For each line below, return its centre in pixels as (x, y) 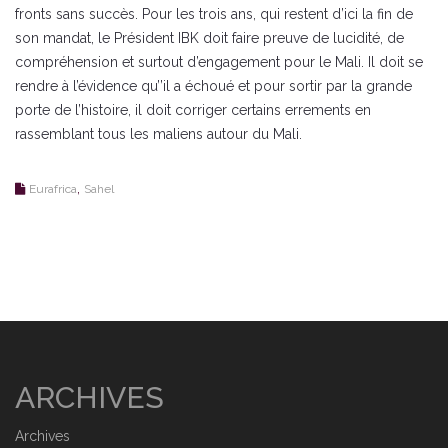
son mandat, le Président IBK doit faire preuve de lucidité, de (209, 37)
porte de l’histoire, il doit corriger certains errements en (193, 109)
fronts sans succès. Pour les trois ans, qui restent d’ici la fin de (214, 13)
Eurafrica (53, 188)
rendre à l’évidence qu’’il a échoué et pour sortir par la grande (213, 85)
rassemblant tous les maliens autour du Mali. (158, 133)
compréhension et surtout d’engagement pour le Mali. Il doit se (219, 61)
